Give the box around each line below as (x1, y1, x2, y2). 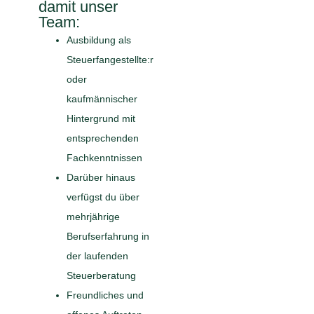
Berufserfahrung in (66, 231, 149, 243)
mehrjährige (66, 211, 120, 223)
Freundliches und (66, 289, 144, 301)
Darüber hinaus (66, 172, 135, 184)
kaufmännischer (66, 93, 137, 105)
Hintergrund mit (66, 113, 135, 125)
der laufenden (66, 250, 128, 262)
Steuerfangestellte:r (66, 54, 153, 66)
